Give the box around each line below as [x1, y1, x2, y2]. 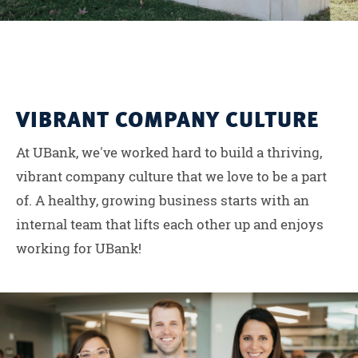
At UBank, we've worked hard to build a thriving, [16, 143, 322, 162]
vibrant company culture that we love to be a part [16, 167, 327, 186]
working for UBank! [16, 239, 141, 258]
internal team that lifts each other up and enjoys [16, 215, 324, 234]
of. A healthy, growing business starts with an [16, 191, 309, 210]
